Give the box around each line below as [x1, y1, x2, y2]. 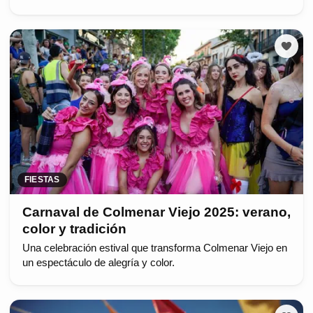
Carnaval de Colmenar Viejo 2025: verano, [22, 205, 291, 220]
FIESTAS [24, 175, 60, 185]
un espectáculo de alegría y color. [22, 257, 175, 269]
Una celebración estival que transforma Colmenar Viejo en [22, 242, 287, 254]
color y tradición [22, 221, 126, 237]
